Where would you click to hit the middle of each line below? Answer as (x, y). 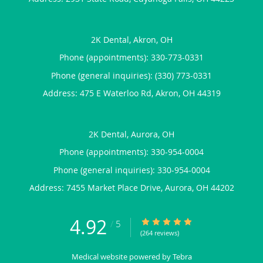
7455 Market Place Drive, (115, 187)
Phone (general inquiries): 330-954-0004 (131, 170)
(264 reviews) (160, 233)
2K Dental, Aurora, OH (131, 134)
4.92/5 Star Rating (175, 221)
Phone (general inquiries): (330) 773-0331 (131, 75)
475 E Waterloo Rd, (117, 93)
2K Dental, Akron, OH (131, 39)
